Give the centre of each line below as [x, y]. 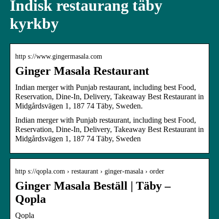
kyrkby [34, 24]
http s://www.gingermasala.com [59, 56]
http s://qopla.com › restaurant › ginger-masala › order [90, 171]
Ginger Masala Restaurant [82, 71]
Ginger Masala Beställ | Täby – [93, 186]
